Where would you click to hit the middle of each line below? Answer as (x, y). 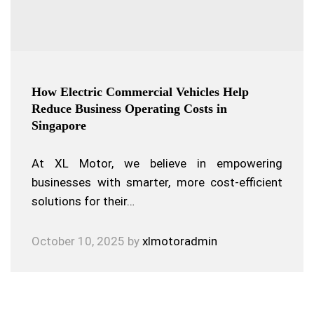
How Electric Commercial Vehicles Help (140, 92)
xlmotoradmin (180, 241)
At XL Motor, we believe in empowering (157, 163)
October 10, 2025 (78, 241)
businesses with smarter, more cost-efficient (157, 182)
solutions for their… (83, 201)
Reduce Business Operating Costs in (129, 109)
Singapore (59, 125)
